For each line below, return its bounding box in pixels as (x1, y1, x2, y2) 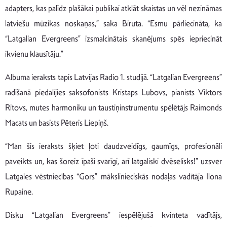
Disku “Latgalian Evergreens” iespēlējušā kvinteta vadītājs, (5, 210, 222, 221)
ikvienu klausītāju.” (5, 49, 63, 60)
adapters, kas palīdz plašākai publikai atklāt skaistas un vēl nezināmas (5, 3, 222, 14)
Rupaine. (5, 186, 33, 198)
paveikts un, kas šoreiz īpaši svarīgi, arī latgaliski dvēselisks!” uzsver (5, 156, 222, 167)
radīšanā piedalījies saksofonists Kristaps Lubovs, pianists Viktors (5, 87, 222, 98)
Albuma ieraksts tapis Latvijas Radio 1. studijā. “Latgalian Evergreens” (5, 72, 222, 83)
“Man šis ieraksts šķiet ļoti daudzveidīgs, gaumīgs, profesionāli (5, 141, 222, 152)
